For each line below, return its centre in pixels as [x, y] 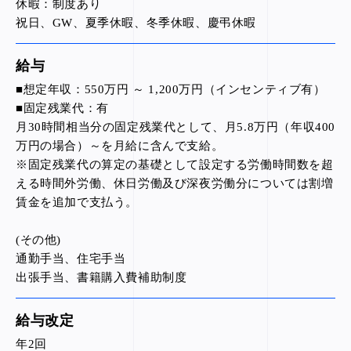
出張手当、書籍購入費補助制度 [101, 277]
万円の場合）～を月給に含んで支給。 [120, 146]
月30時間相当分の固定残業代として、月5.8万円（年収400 [175, 127]
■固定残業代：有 [62, 108]
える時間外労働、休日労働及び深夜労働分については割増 [175, 183]
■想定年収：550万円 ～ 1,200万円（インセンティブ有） [171, 89]
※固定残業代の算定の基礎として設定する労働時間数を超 [175, 165]
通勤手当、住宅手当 [71, 259]
